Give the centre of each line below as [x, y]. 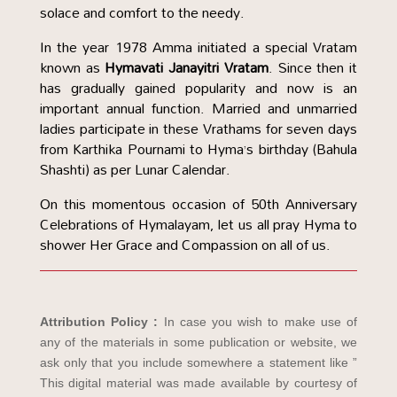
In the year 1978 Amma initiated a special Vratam [198, 47]
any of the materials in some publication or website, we [198, 342]
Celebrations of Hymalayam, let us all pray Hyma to [198, 224]
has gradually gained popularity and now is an [198, 88]
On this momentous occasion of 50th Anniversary [198, 204]
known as [72, 67]
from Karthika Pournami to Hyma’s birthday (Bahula [198, 149]
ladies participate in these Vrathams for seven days [198, 128]
